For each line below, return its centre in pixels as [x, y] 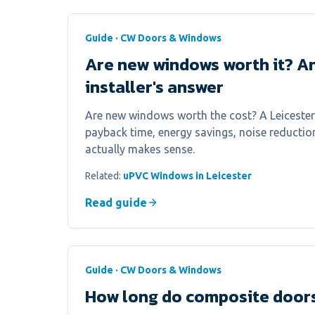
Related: [104, 176]
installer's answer [154, 87]
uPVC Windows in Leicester [187, 176]
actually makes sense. [140, 149]
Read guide [116, 202]
